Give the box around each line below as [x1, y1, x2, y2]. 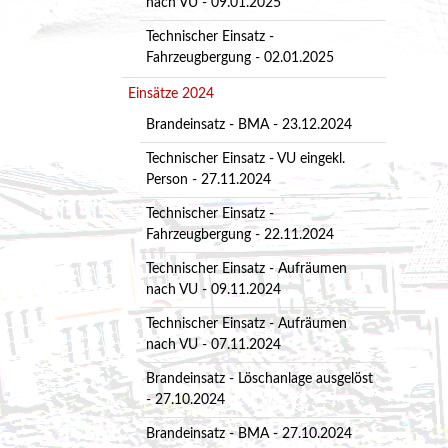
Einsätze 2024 [127, 87, 214, 102]
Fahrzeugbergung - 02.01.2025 [145, 51, 334, 66]
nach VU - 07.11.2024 [145, 338, 281, 353]
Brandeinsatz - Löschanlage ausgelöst [145, 372, 373, 387]
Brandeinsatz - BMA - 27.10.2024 [145, 427, 352, 442]
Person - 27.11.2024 [145, 173, 271, 188]
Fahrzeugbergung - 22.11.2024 [145, 228, 334, 243]
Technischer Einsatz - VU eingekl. [145, 152, 345, 167]
